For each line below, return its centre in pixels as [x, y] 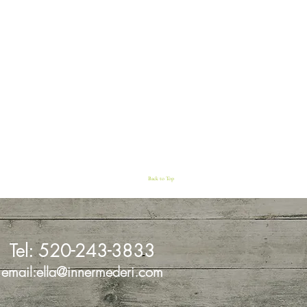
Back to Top [161, 178]
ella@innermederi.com [100, 272]
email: [19, 272]
